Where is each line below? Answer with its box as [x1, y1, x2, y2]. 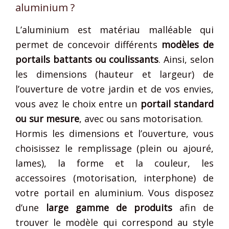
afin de [172, 201, 214, 214]
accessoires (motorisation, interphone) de [15, 171, 214, 184]
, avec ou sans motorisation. [79, 112, 203, 125]
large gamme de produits [46, 201, 172, 214]
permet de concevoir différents [15, 38, 162, 51]
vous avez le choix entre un [15, 97, 138, 110]
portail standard [137, 97, 214, 110]
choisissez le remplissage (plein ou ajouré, [15, 142, 214, 154]
